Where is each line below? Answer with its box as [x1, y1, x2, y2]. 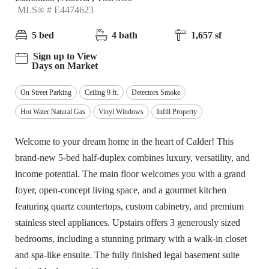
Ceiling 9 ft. [85, 88, 118, 97]
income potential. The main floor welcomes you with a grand [15, 169, 246, 179]
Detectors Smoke [131, 88, 180, 97]
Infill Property [157, 107, 197, 116]
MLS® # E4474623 [15, 5, 94, 15]
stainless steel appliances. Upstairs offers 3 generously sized [15, 217, 240, 228]
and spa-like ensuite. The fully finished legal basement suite [15, 250, 240, 260]
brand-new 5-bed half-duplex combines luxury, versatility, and [15, 153, 250, 163]
